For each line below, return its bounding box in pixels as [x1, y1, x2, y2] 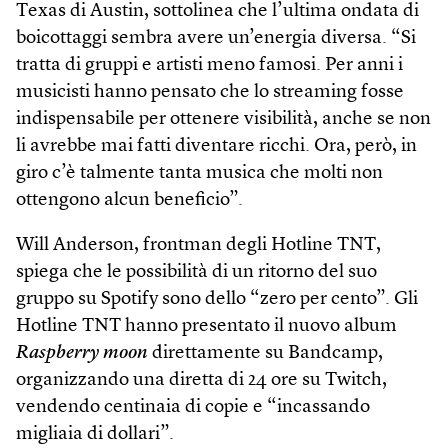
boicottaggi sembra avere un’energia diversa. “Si [16, 28, 416, 48]
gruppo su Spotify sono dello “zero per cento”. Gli [16, 289, 418, 309]
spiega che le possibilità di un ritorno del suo [16, 262, 377, 282]
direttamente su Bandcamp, [148, 343, 383, 363]
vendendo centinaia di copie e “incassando [16, 397, 370, 417]
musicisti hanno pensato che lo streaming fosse [16, 82, 404, 102]
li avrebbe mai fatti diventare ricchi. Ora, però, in [16, 136, 417, 156]
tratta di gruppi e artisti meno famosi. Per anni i [16, 55, 403, 75]
